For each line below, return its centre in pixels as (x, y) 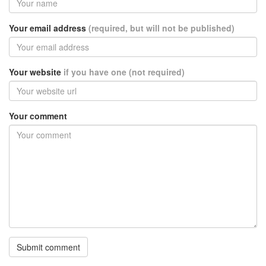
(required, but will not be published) (161, 28)
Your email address (49, 28)
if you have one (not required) (124, 72)
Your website (36, 72)
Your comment (38, 116)
